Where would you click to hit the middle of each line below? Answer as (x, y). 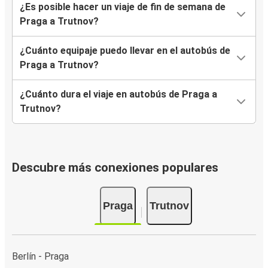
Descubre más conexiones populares (115, 168)
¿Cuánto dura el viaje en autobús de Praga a (118, 95)
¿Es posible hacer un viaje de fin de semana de (123, 7)
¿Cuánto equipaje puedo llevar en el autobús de (125, 51)
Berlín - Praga (40, 256)
